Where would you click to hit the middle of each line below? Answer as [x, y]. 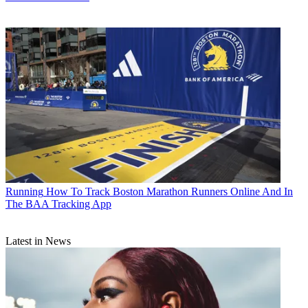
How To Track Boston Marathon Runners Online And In [169, 191]
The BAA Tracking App [58, 203]
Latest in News [38, 241]
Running [24, 191]
